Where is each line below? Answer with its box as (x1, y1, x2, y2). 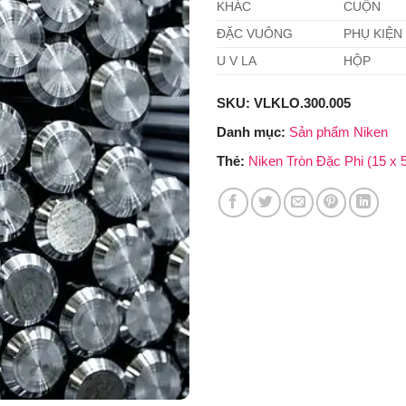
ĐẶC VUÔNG (217, 27, 293, 42)
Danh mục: (217, 124, 289, 140)
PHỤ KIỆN (343, 27, 402, 42)
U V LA (217, 54, 256, 69)
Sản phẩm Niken (289, 124, 388, 140)
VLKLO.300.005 (254, 95, 351, 111)
